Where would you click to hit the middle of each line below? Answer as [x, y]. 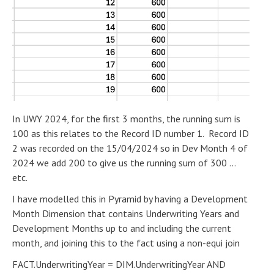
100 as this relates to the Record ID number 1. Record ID [131, 133]
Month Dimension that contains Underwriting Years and [126, 213]
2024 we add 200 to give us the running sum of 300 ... [124, 162]
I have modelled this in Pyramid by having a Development [130, 198]
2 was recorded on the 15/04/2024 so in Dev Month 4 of [130, 148]
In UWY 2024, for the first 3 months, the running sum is [126, 118]
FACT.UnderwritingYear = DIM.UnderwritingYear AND [119, 264]
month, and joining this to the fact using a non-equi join [126, 243]
